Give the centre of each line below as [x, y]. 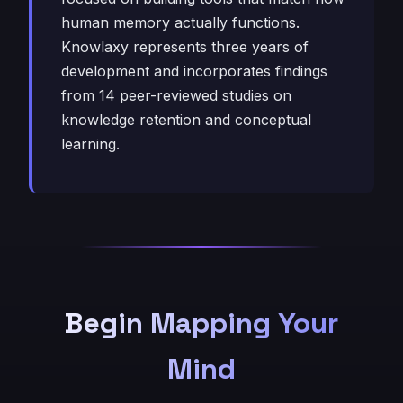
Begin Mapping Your [201, 323]
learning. [90, 144]
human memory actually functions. [180, 22]
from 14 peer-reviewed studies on [176, 95]
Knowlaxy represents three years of [185, 47]
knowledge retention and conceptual [186, 120]
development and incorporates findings [194, 71]
